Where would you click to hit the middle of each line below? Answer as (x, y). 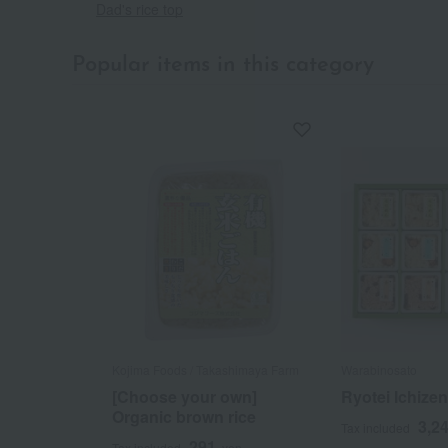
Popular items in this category (223, 66)
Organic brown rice (184, 416)
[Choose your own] (184, 396)
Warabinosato (378, 369)
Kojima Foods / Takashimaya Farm (205, 369)
